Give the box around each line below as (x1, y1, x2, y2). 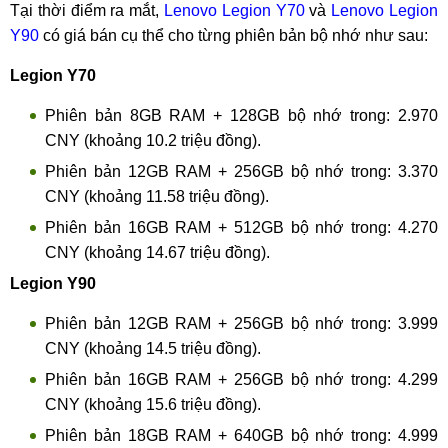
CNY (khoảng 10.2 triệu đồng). (45, 132, 261, 149)
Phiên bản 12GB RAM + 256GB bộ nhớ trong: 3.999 (45, 315, 438, 332)
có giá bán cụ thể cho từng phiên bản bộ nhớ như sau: (39, 27, 428, 44)
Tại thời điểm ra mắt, (10, 2, 164, 19)
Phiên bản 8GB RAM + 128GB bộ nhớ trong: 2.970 (45, 107, 438, 124)
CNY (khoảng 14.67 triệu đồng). (45, 244, 270, 261)
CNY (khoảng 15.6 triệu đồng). (45, 396, 261, 413)
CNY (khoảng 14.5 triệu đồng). (45, 340, 261, 357)
